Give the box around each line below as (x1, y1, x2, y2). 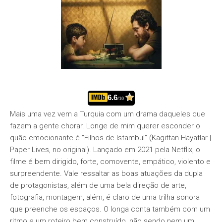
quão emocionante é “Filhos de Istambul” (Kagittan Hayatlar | (10, 133, 211, 142)
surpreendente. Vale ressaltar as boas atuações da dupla (10, 169, 203, 178)
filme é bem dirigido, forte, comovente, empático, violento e (10, 157, 211, 166)
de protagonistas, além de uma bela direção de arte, (10, 181, 186, 190)
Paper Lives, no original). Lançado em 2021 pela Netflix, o (10, 145, 200, 154)
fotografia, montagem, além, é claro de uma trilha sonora (10, 193, 200, 202)
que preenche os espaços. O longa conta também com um (10, 205, 210, 214)
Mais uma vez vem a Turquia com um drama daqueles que (10, 110, 205, 118)
